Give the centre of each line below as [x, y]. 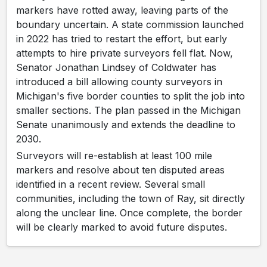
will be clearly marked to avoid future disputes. [122, 227]
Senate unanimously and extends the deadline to [126, 124]
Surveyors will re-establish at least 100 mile [114, 155]
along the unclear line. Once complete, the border [129, 212]
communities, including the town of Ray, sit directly [131, 198]
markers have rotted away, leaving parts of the [122, 10]
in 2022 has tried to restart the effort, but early [122, 38]
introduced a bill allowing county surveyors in [119, 81]
